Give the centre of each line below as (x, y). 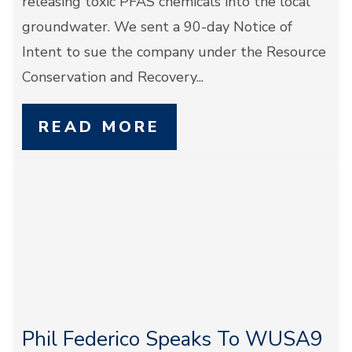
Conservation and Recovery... (112, 77)
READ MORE (99, 127)
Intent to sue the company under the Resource (174, 52)
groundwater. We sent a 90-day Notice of (157, 27)
